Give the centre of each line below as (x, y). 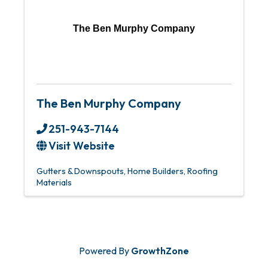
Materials (54, 182)
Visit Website (82, 146)
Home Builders (156, 171)
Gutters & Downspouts (80, 171)
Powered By (105, 251)
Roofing (202, 171)
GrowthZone (160, 251)
